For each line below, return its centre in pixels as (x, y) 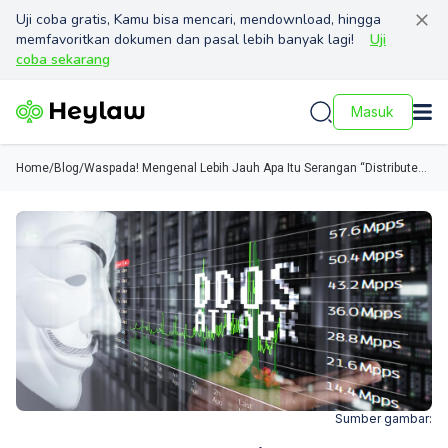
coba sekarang (63, 59)
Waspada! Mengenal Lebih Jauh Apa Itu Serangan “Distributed (254, 168)
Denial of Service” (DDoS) (153, 184)
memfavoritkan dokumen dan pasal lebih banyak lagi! (185, 39)
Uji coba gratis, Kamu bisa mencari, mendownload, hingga (198, 19)
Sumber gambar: (383, 418)
